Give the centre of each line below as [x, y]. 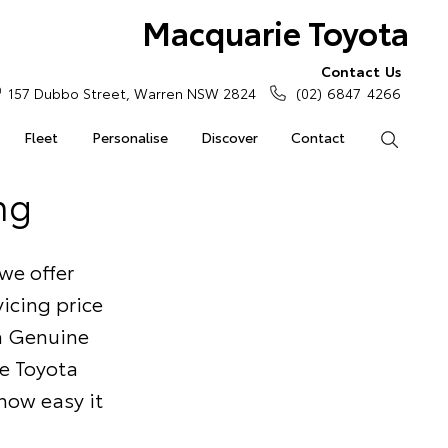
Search [420, 137]
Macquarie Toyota [275, 31]
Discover [229, 137]
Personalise [129, 137]
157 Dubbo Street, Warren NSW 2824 [131, 93]
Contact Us [361, 71]
